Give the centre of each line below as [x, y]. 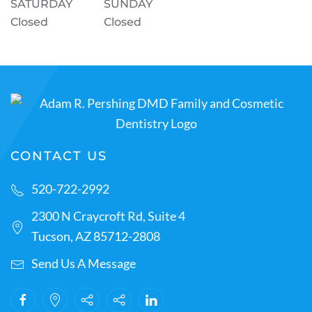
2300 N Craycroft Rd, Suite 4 [108, 216]
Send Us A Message [84, 263]
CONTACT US [59, 156]
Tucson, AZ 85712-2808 [96, 236]
